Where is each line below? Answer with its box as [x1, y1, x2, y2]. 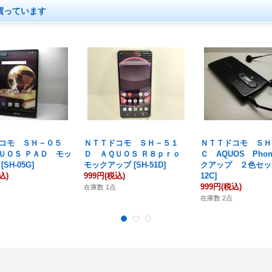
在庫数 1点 [84, 183, 116, 191]
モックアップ [84, 160, 131, 169]
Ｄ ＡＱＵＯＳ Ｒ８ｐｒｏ [84, 149, 188, 158]
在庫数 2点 [200, 194, 233, 202]
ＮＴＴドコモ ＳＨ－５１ [84, 138, 178, 148]
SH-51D [136, 160, 163, 169]
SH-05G [4, 160, 32, 169]
